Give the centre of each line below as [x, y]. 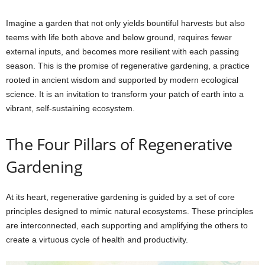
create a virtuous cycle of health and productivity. [97, 240]
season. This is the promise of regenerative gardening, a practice [128, 66]
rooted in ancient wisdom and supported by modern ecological [122, 80]
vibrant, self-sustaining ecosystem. [70, 108]
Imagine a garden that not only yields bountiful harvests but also [125, 23]
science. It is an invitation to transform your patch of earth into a [125, 94]
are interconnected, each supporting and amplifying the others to [127, 225]
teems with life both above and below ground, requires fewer [119, 37]
